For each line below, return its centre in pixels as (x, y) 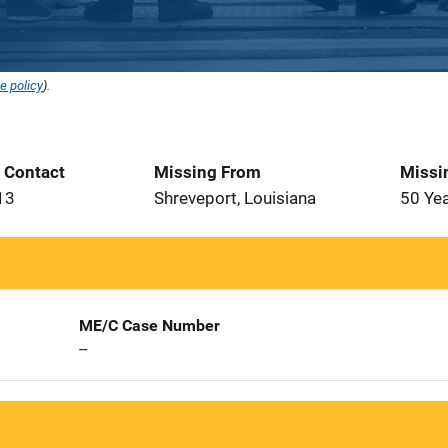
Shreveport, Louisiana (235, 198)
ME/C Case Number (149, 325)
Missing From (207, 172)
